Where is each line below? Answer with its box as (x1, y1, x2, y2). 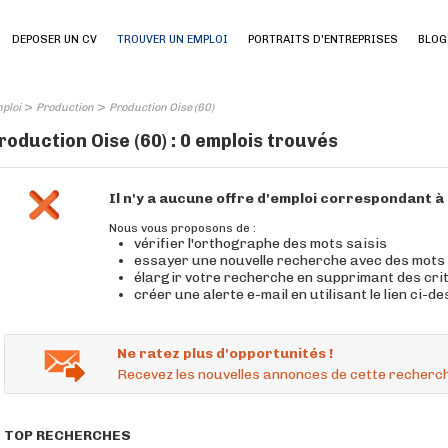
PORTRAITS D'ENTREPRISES (248, 33, 398, 46)
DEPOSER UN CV (12, 33, 97, 46)
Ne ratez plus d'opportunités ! (117, 345, 333, 362)
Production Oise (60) (109, 101, 214, 114)
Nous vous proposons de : (109, 221, 256, 235)
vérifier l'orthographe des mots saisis (134, 235, 387, 252)
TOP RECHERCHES (4, 427, 131, 444)
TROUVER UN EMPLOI (117, 33, 228, 46)
